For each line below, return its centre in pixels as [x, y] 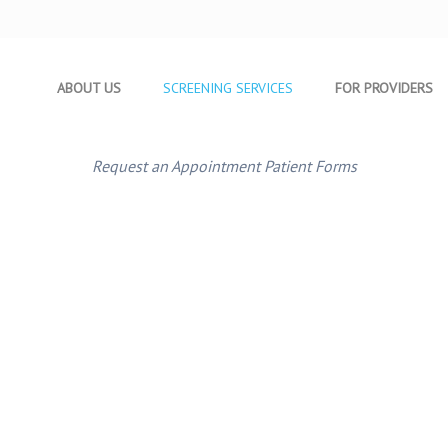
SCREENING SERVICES [228, 88]
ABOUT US [89, 88]
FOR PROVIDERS [384, 88]
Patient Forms [310, 166]
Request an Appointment [175, 166]
